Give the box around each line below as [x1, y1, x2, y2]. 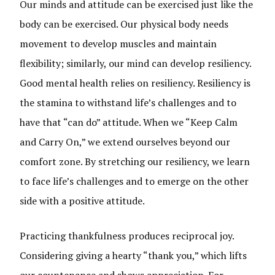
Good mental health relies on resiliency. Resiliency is [20, 76, 251, 90]
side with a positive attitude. [20, 194, 147, 207]
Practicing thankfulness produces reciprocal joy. [20, 229, 234, 242]
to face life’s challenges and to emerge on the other [20, 174, 249, 188]
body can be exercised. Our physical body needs [20, 17, 229, 31]
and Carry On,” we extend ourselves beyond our [20, 135, 231, 149]
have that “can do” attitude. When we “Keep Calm [20, 115, 238, 129]
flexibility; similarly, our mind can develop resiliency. [20, 56, 252, 70]
